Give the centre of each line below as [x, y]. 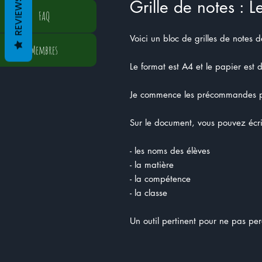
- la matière [152, 165]
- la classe [149, 193]
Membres [44, 50]
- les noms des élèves [170, 151]
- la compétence [160, 179]
